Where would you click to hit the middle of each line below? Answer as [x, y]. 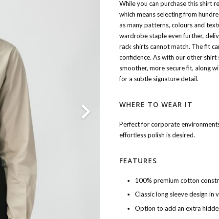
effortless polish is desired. [157, 135]
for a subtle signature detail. [159, 78]
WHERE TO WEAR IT [156, 104]
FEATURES [138, 161]
